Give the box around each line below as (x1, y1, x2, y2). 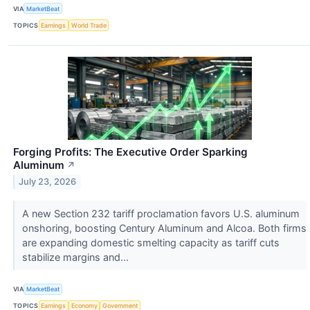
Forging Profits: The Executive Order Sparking (13, 145, 248, 158)
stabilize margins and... (21, 250, 131, 263)
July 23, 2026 (19, 176, 77, 188)
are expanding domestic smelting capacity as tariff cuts (21, 236, 280, 248)
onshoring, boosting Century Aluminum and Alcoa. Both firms (21, 221, 307, 234)
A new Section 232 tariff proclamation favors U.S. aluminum (21, 207, 300, 219)
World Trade (71, 21, 107, 29)
